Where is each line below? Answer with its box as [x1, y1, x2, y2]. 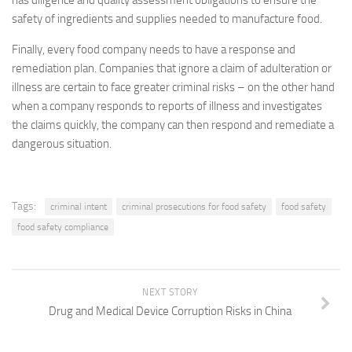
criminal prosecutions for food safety [122, 201, 266, 212]
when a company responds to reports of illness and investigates [12, 99, 322, 113]
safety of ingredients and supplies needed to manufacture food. [12, 12, 322, 26]
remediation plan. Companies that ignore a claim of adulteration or [12, 61, 332, 75]
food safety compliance [17, 222, 108, 233]
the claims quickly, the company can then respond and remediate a [12, 118, 334, 132]
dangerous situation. [12, 137, 112, 151]
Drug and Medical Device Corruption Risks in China [48, 304, 291, 318]
